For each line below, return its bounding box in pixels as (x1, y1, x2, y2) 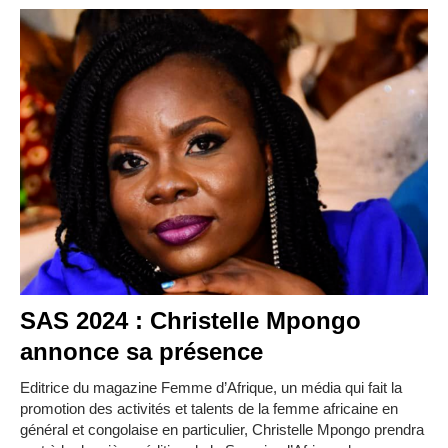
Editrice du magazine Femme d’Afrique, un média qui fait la (20, 378, 402, 396)
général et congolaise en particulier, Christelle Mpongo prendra (20, 420, 424, 438)
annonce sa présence (20, 337, 263, 365)
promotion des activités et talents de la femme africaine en (20, 399, 398, 417)
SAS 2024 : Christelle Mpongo (20, 306, 361, 334)
